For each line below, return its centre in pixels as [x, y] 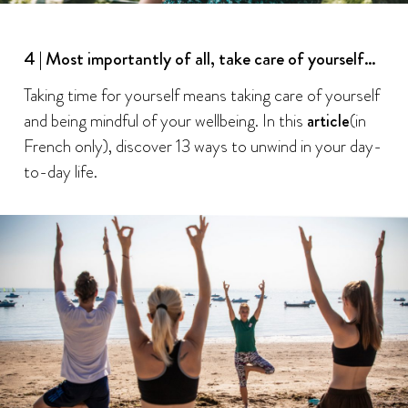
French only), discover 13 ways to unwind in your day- [202, 147]
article [328, 121]
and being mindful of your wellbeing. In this [165, 121]
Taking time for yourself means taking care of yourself [201, 96]
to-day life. [60, 172]
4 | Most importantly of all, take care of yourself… [199, 59]
